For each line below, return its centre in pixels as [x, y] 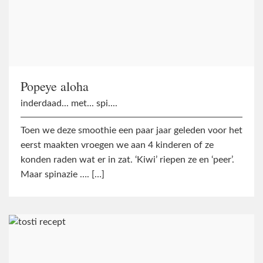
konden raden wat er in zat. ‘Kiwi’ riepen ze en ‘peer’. [127, 160]
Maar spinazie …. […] [63, 175]
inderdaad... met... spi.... [69, 104]
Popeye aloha [55, 86]
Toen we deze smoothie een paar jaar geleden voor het [131, 131]
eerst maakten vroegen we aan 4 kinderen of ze [117, 145]
